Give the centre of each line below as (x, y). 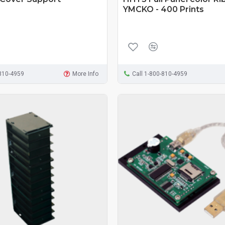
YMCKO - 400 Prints (163, 9)
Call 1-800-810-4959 (159, 74)
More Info (86, 74)
